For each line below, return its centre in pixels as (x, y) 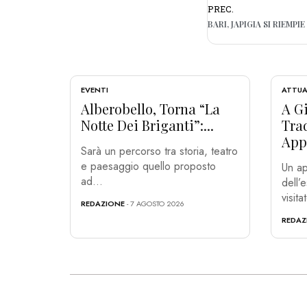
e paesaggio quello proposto (148, 167)
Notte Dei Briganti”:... (147, 125)
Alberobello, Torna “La (150, 109)
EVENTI (95, 90)
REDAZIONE (103, 204)
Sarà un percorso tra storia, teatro (159, 151)
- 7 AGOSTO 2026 (155, 204)
